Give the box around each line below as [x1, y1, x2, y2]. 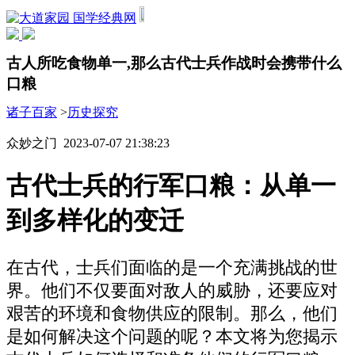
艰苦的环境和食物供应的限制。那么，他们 [6, 303, 338, 323]
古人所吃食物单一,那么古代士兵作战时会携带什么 [6, 54, 342, 71]
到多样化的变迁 [6, 206, 184, 235]
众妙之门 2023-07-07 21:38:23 [6, 136, 170, 150]
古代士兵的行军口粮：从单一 [6, 171, 336, 200]
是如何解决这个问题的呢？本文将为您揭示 [6, 326, 338, 346]
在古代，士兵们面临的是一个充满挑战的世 [6, 258, 338, 277]
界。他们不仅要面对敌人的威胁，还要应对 [6, 281, 338, 300]
